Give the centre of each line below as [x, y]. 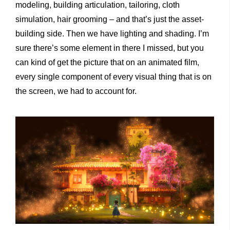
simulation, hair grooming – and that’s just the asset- [110, 19]
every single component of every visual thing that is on [113, 76]
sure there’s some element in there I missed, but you [110, 48]
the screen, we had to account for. [76, 91]
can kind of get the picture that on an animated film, [107, 62]
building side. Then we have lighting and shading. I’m [112, 33]
